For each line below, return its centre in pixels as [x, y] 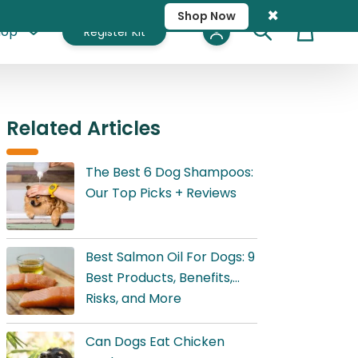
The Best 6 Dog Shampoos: [169, 172]
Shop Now [207, 16]
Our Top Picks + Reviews [161, 193]
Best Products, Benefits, [159, 278]
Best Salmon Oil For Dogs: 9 [170, 257]
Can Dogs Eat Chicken [155, 342]
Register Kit [114, 32]
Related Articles [84, 128]
